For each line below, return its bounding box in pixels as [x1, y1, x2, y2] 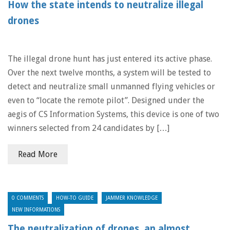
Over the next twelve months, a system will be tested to [8, 68, 211, 78]
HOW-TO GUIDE [56, 195, 93, 201]
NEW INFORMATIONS [12, 207, 60, 213]
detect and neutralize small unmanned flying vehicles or [8, 82, 215, 91]
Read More [18, 149, 57, 159]
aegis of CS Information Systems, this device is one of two [8, 109, 219, 119]
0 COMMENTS [12, 195, 44, 201]
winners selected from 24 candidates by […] [8, 123, 169, 133]
